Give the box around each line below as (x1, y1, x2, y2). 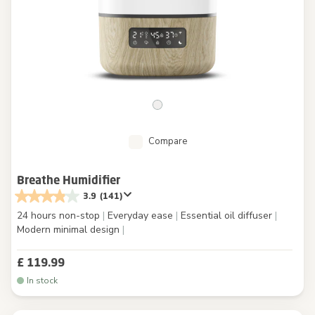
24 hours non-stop (17, 208, 103, 222)
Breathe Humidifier (17, 172, 120, 187)
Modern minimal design (17, 222, 122, 236)
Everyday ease (105, 208, 176, 222)
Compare (148, 134, 187, 148)
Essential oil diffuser (178, 208, 275, 222)
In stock (27, 274, 58, 286)
